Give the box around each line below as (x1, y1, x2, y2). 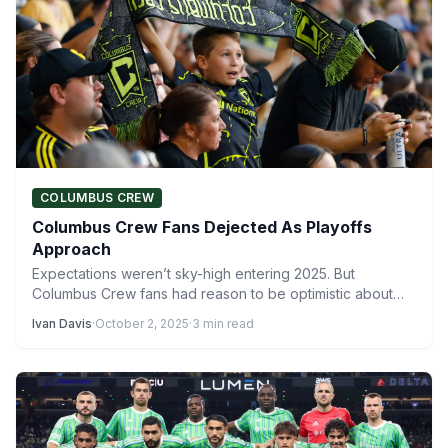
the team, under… (32, 305, 146, 322)
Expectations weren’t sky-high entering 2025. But (32, 265, 355, 282)
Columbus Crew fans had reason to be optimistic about (32, 285, 393, 302)
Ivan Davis (32, 316, 92, 331)
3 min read (192, 316, 254, 331)
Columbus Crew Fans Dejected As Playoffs (32, 217, 372, 237)
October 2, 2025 (95, 316, 189, 331)
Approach (32, 239, 111, 259)
